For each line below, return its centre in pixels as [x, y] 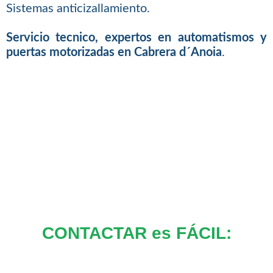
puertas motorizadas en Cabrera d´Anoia [114, 53]
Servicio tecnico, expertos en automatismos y [136, 38]
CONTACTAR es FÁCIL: [136, 233]
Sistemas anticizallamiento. [78, 9]
